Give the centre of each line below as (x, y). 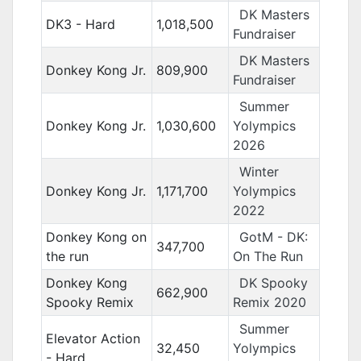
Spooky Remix (89, 302)
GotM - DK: (273, 237)
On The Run (268, 256)
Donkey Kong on (96, 237)
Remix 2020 (269, 302)
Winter (259, 172)
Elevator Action (93, 338)
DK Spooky (273, 283)
